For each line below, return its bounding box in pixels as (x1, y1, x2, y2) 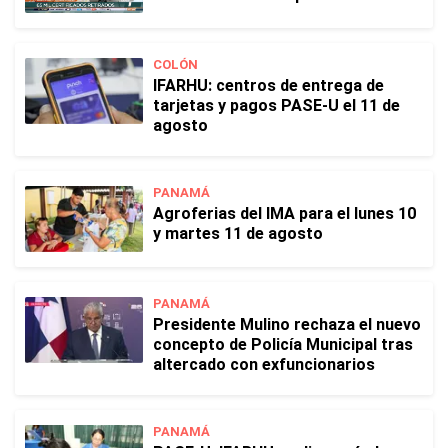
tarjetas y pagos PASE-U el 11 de (153, 96, 400, 115)
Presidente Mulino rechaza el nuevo (153, 315, 421, 334)
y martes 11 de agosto (153, 224, 323, 243)
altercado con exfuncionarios (153, 355, 375, 374)
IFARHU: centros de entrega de (153, 76, 384, 95)
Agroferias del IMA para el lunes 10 (153, 204, 416, 223)
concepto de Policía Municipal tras (153, 335, 413, 354)
